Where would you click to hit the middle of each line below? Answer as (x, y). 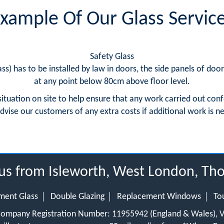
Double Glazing (77, 197)
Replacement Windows (159, 197)
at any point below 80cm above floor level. (112, 82)
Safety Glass (112, 57)
